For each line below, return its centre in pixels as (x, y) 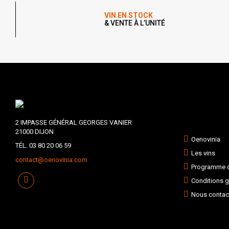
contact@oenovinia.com (51, 160)
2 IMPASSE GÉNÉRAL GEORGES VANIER (74, 122)
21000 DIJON (35, 132)
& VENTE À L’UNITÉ (135, 23)
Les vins (203, 153)
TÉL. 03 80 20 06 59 (43, 145)
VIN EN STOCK (129, 15)
